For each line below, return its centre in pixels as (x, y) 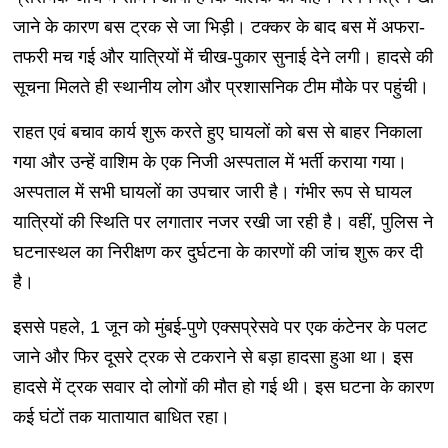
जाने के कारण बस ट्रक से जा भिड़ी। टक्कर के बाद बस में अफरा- (218, 27)
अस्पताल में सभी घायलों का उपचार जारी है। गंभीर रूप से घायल (212, 192)
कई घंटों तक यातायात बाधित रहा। (121, 417)
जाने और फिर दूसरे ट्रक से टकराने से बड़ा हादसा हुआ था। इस (212, 357)
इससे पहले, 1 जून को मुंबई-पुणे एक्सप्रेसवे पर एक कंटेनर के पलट (219, 327)
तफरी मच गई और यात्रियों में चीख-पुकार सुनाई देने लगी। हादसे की (222, 57)
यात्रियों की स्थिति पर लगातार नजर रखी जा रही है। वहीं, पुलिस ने (222, 222)
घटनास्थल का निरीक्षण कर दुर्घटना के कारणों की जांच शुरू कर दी (217, 252)
